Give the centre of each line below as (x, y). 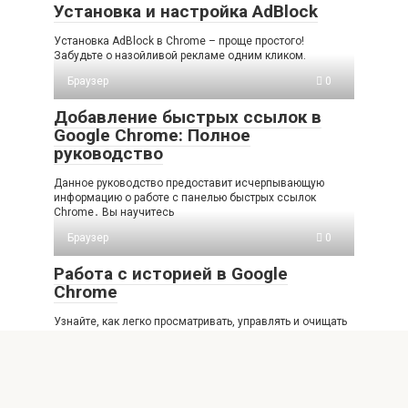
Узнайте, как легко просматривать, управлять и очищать (200, 321)
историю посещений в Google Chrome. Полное (174, 336)
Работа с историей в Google (171, 273)
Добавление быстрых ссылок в (188, 117)
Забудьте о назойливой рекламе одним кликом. (180, 55)
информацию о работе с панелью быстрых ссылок (185, 197)
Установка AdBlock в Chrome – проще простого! (179, 41)
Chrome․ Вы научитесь (114, 212)
